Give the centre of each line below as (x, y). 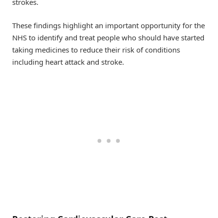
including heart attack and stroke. (68, 62)
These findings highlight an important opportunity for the (109, 25)
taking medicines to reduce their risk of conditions (96, 49)
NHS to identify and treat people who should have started (108, 37)
